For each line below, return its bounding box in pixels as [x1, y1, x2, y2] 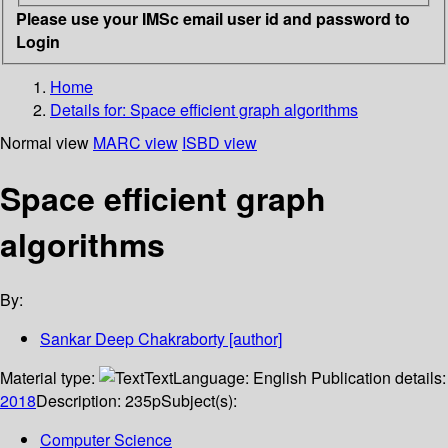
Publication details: [311, 366, 446, 390]
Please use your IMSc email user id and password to [16, 6, 410, 30]
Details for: [50, 97, 130, 121]
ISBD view [182, 130, 257, 154]
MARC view [93, 130, 178, 154]
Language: [173, 366, 253, 390]
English [253, 366, 307, 390]
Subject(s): [161, 389, 237, 413]
